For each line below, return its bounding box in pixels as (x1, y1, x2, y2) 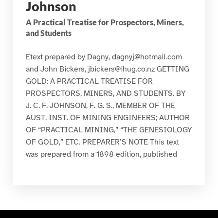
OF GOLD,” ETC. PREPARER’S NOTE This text (25, 137, 179, 147)
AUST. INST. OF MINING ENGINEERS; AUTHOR (25, 112, 190, 123)
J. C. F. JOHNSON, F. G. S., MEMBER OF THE (25, 100, 175, 110)
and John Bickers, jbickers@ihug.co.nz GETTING (25, 64, 189, 74)
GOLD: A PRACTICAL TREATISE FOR (25, 76, 153, 86)
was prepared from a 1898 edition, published (25, 149, 177, 159)
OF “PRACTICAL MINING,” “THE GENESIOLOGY (25, 125, 192, 135)
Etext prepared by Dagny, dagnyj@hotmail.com (25, 52, 182, 62)
